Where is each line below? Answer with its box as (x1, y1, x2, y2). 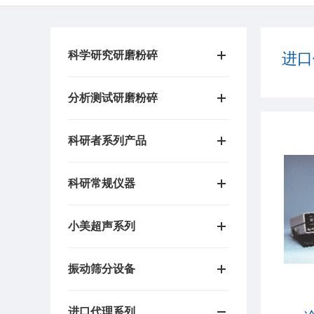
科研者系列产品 (68, 135, 146, 146)
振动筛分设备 (68, 263, 135, 275)
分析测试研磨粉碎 (68, 92, 158, 104)
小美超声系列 (68, 220, 135, 232)
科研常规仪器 (68, 177, 135, 189)
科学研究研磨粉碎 (68, 49, 158, 61)
